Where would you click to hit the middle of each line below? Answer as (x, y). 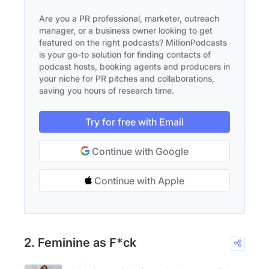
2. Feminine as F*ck (80, 243)
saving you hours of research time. (107, 91)
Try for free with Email (134, 122)
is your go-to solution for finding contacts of (125, 55)
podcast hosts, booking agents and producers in (134, 67)
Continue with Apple (138, 181)
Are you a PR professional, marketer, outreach (129, 19)
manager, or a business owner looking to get (126, 31)
